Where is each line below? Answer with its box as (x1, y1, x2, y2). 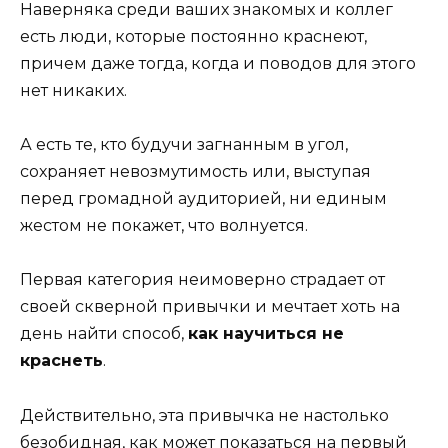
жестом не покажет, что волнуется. (20, 216, 308, 236)
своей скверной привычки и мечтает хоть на (20, 297, 400, 317)
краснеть (20, 351, 103, 371)
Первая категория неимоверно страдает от (20, 270, 385, 290)
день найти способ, (20, 324, 188, 344)
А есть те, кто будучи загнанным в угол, (20, 135, 348, 155)
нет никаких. (20, 81, 127, 101)
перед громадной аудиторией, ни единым (20, 189, 387, 209)
